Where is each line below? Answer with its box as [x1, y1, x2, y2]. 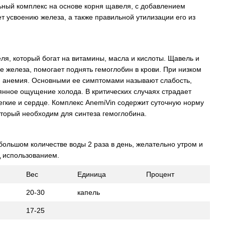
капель [77, 188, 100, 196]
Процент [146, 170, 174, 178]
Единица [77, 170, 106, 178]
